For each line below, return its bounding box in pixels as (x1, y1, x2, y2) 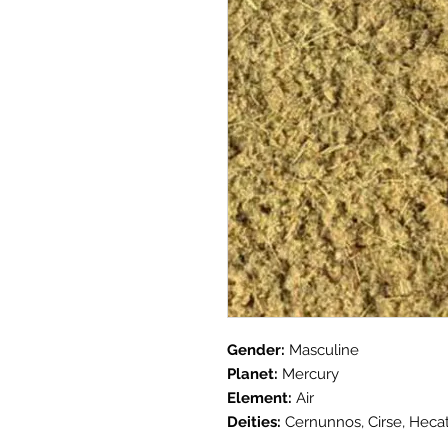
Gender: (227, 341, 285, 359)
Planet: (227, 365, 278, 383)
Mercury (278, 365, 339, 383)
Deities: (227, 413, 281, 431)
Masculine (285, 341, 359, 359)
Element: (227, 389, 292, 407)
